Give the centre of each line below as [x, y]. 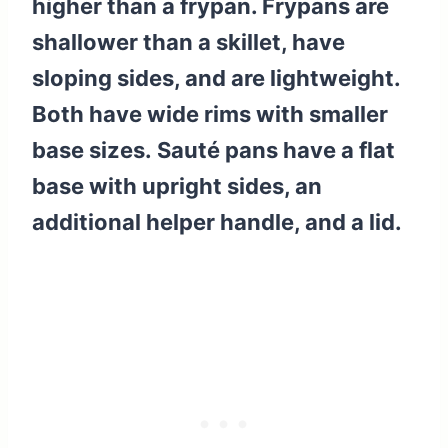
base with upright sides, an [177, 186]
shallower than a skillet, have [188, 42]
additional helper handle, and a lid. [217, 222]
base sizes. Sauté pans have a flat [213, 150]
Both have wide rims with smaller [210, 114]
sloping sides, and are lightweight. [216, 78]
